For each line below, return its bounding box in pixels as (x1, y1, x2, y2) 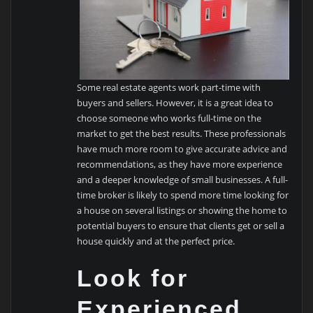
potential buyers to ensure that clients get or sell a (77, 219, 285, 232)
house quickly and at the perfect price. (77, 234, 235, 247)
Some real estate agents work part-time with (77, 80, 261, 94)
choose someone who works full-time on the (77, 111, 262, 124)
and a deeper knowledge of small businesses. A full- (77, 173, 289, 186)
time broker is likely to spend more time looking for (77, 188, 289, 201)
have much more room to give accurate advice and (77, 142, 288, 155)
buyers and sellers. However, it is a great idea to (77, 96, 274, 109)
